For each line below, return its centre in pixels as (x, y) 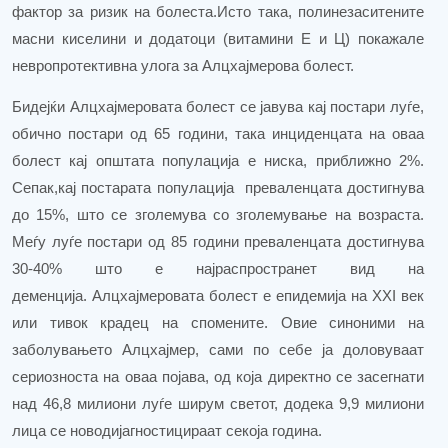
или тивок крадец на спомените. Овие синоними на (218, 323)
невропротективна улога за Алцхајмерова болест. (183, 66)
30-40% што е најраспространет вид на (218, 269)
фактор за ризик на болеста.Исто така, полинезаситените (218, 12)
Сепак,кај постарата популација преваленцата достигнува (218, 188)
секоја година (272, 431)
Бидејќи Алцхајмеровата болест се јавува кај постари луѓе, (218, 107)
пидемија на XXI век (354, 296)
